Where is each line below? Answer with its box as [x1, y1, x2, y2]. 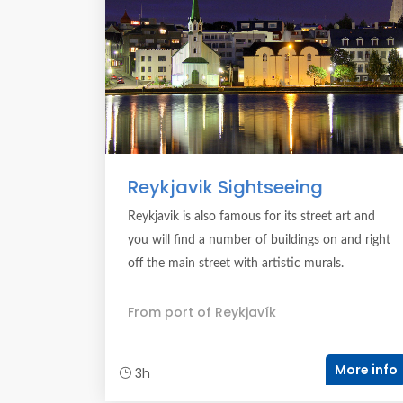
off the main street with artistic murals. [128, 257, 344, 270]
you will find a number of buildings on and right [128, 234, 390, 246]
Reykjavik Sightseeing [128, 175, 323, 200]
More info [335, 361, 398, 379]
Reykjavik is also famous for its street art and [128, 210, 375, 223]
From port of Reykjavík [128, 303, 276, 321]
